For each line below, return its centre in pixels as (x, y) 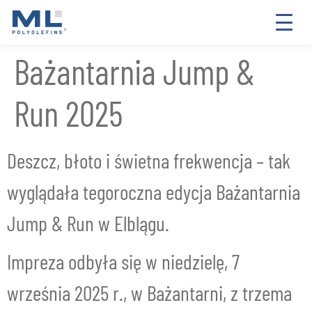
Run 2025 (68, 113)
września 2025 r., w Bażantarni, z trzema (149, 292)
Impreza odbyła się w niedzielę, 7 (123, 261)
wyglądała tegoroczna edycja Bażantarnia (154, 192)
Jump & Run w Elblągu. (88, 223)
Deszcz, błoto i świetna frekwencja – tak (149, 160)
